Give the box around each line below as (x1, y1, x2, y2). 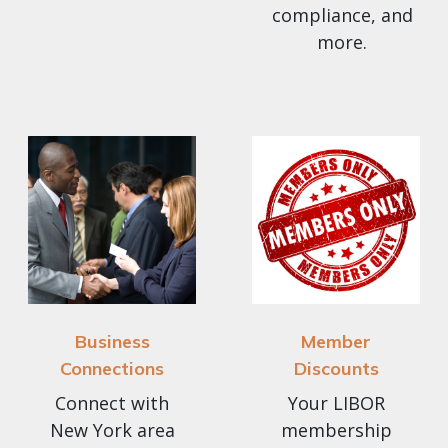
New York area (49, 418, 175, 443)
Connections (60, 357, 164, 381)
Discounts (293, 357, 379, 381)
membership (280, 418, 392, 443)
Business (74, 330, 150, 354)
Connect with (55, 391, 169, 416)
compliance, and (271, 3, 413, 28)
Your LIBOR (287, 391, 385, 416)
